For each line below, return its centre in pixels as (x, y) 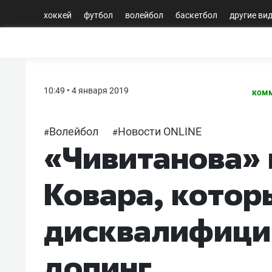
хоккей (58, 15)
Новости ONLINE (160, 131)
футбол (98, 15)
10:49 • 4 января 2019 (86, 90)
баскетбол (196, 15)
